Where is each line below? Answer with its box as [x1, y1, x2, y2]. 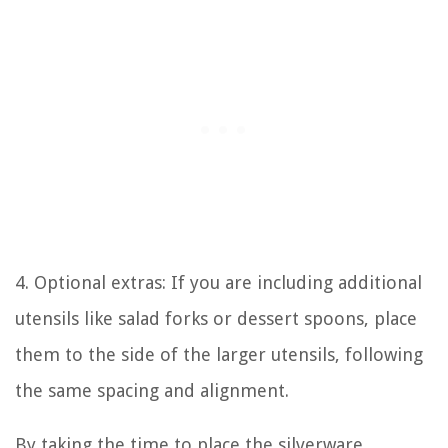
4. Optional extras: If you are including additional [15, 272, 422, 294]
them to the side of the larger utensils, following [15, 344, 423, 366]
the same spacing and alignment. [15, 380, 289, 402]
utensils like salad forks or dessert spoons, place [15, 308, 417, 330]
